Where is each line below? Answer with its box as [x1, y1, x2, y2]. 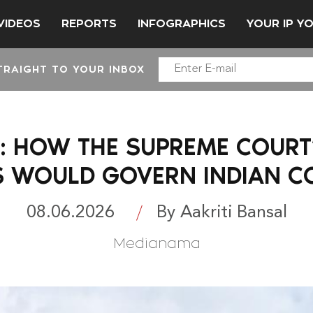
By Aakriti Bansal [156, 203, 287, 221]
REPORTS [61, 17, 117, 29]
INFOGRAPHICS [138, 17, 226, 29]
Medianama [112, 235, 201, 251]
